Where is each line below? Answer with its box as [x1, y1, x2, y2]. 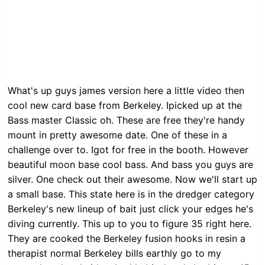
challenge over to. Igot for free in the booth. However [8, 144, 248, 156]
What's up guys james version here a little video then [8, 85, 244, 97]
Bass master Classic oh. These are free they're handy [8, 114, 245, 127]
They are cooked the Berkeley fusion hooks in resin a [8, 232, 245, 245]
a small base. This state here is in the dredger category [8, 188, 254, 201]
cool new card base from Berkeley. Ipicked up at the [8, 99, 242, 112]
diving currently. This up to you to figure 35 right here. [8, 218, 251, 230]
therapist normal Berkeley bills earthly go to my [8, 247, 221, 260]
